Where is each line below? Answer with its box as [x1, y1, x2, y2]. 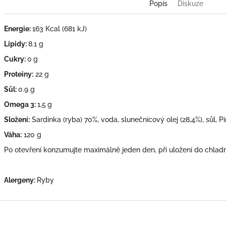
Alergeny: [4, 176, 37, 184]
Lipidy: [4, 39, 27, 48]
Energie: [4, 24, 32, 33]
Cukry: [4, 54, 26, 63]
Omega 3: [4, 100, 36, 108]
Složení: [4, 115, 30, 124]
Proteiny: [4, 70, 33, 78]
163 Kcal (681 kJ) [32, 24, 87, 33]
